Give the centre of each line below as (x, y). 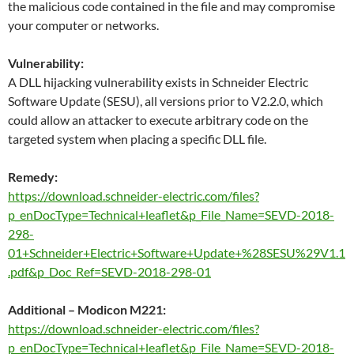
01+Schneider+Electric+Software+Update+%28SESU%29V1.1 (177, 252)
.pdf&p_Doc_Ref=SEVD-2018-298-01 (109, 271)
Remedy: (33, 176)
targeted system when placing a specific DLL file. (137, 138)
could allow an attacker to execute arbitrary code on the (158, 119)
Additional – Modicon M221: (87, 309)
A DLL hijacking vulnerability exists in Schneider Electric (158, 81)
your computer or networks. (83, 24)
